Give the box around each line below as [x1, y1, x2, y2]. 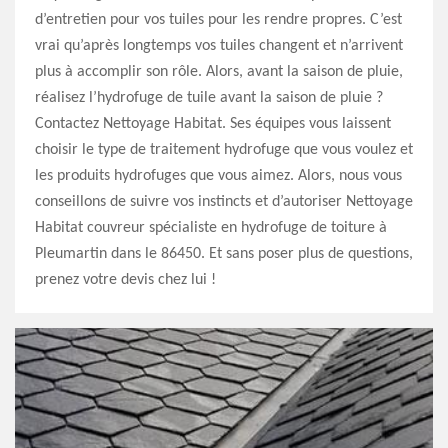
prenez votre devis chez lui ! [35, 272, 216, 288]
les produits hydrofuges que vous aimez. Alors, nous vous [35, 168, 402, 184]
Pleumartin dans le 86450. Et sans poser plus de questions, [35, 246, 413, 262]
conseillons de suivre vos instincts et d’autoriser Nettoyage [35, 194, 413, 210]
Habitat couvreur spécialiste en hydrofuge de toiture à [35, 220, 387, 236]
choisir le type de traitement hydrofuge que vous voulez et [35, 142, 413, 158]
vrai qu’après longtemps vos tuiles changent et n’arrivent [35, 38, 403, 54]
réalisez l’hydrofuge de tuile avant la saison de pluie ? [35, 90, 383, 106]
